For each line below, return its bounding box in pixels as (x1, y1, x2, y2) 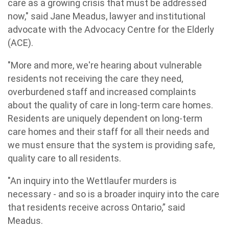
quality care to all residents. (8, 153, 121, 164)
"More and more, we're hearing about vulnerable (8, 60, 202, 71)
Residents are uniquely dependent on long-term (8, 113, 202, 124)
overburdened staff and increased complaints (8, 86, 196, 97)
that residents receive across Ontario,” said (8, 202, 185, 213)
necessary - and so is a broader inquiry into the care (8, 189, 219, 199)
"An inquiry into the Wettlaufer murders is (8, 175, 177, 186)
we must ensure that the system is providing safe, (8, 140, 215, 150)
